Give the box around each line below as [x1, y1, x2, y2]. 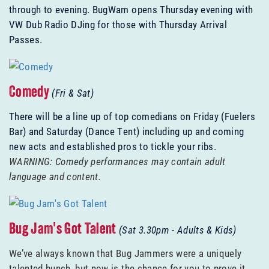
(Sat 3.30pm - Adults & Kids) [119, 223, 237, 237]
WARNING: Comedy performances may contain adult [9, 154, 226, 169]
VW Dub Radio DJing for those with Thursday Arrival [9, 17, 227, 32]
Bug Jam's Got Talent [9, 222, 119, 238]
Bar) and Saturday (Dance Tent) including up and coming [9, 124, 244, 139]
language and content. [9, 169, 101, 184]
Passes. [9, 32, 43, 47]
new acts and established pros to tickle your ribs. [9, 139, 216, 154]
